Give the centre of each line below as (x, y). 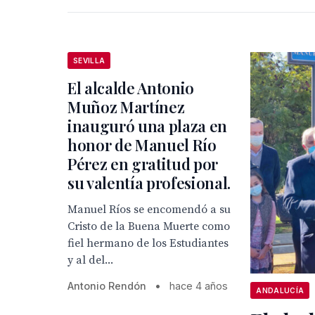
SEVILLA (89, 60)
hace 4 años (199, 286)
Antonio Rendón (107, 286)
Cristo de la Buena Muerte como (149, 226)
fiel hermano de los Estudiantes (148, 243)
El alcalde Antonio (131, 88)
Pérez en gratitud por (143, 164)
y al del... (90, 260)
